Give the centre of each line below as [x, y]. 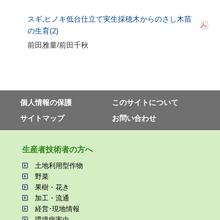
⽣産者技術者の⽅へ [57, 150]
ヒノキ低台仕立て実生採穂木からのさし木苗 [118, 19]
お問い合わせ [134, 118]
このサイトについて [145, 102]
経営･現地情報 [57, 208]
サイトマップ [42, 118]
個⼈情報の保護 [46, 102]
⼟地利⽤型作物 [59, 165]
